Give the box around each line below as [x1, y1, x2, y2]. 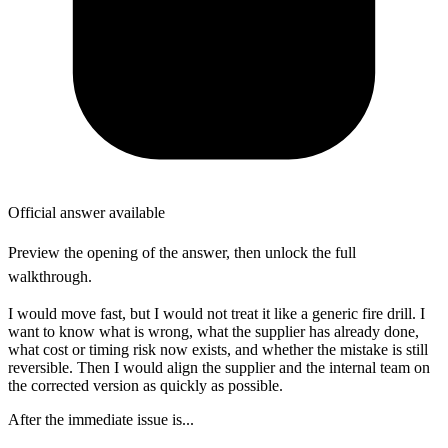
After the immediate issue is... [8, 410, 194, 428]
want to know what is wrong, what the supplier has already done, [8, 322, 419, 340]
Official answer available [8, 203, 165, 221]
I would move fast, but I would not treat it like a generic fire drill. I [8, 304, 425, 322]
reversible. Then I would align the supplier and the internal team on [8, 358, 430, 376]
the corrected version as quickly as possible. [8, 376, 283, 394]
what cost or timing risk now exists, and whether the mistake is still [8, 340, 428, 358]
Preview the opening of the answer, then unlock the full [8, 243, 356, 261]
